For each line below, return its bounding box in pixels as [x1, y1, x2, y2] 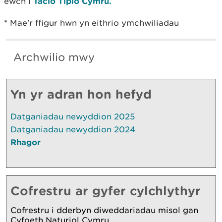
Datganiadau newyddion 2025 [10, 111, 135, 121]
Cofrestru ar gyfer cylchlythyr [10, 183, 201, 198]
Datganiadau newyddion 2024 [10, 124, 135, 134]
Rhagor [10, 137, 41, 147]
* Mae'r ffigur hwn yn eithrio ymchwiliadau [4, 17, 179, 28]
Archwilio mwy [13, 50, 95, 64]
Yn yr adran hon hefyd [10, 86, 152, 101]
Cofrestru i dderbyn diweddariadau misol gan [10, 205, 198, 215]
